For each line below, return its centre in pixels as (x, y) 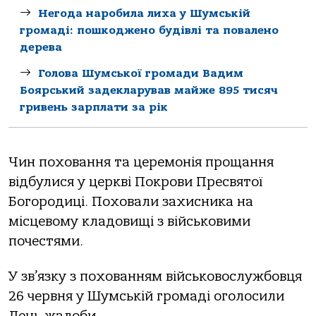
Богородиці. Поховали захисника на (131, 201)
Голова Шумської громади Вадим (141, 73)
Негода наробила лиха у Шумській (144, 13)
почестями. (46, 241)
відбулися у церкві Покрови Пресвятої (135, 182)
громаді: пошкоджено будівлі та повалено (149, 30)
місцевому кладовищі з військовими (129, 221)
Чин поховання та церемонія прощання (141, 162)
